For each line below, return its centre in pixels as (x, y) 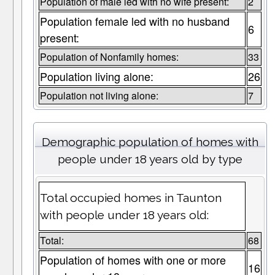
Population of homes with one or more (133, 260)
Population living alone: (96, 76)
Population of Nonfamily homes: (109, 57)
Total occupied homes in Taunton (130, 198)
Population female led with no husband (134, 21)
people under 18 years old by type (150, 159)
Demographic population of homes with (150, 142)
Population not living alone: (99, 96)
